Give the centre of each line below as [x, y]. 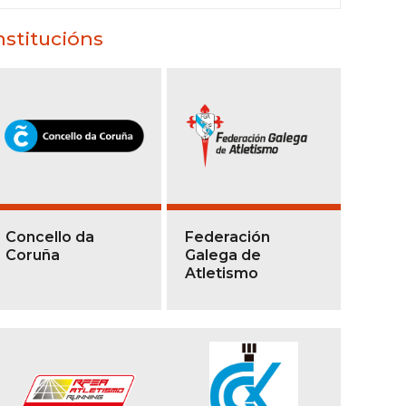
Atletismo [222, 273]
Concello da [50, 237]
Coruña [33, 255]
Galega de [223, 255]
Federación [228, 237]
